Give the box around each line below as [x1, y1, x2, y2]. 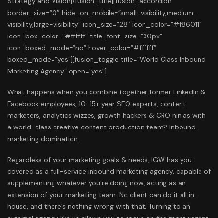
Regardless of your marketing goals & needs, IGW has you [7, 155, 192, 164]
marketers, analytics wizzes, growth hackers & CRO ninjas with [7, 110, 206, 120]
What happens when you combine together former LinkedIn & [7, 87, 206, 96]
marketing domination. [7, 134, 79, 143]
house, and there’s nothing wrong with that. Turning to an [7, 202, 190, 211]
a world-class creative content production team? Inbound [7, 122, 196, 131]
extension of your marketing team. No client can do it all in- [7, 190, 198, 200]
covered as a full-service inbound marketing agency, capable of [7, 167, 211, 176]
